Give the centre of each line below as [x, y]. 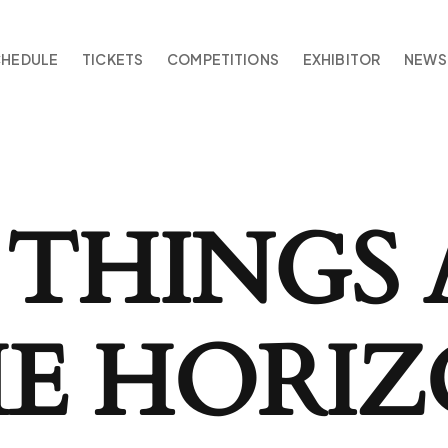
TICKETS [113, 58]
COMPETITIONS [223, 58]
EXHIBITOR [341, 58]
